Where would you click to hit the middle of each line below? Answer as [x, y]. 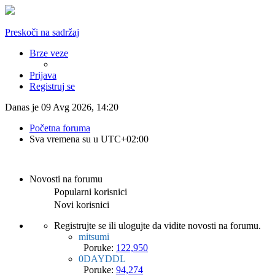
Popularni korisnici [91, 192]
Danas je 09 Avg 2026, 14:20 [62, 107]
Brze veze [49, 53]
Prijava [43, 75]
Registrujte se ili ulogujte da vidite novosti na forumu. [157, 226]
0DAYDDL [102, 259]
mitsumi [94, 237]
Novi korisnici [82, 205]
